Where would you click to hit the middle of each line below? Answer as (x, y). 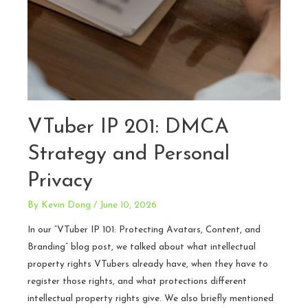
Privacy (60, 181)
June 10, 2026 (128, 206)
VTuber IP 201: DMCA (128, 128)
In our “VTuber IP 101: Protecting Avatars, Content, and (144, 230)
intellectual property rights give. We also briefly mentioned (151, 298)
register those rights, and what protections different (137, 281)
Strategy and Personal (129, 155)
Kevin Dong (66, 206)
